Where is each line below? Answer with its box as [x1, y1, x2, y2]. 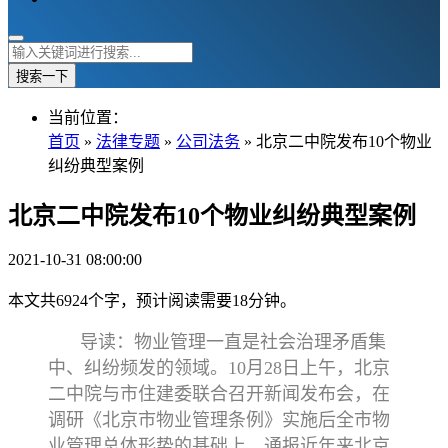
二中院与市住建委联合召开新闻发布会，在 [48, 383, 390, 404]
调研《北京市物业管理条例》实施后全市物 [48, 409, 390, 430]
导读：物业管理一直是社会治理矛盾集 [80, 331, 386, 352]
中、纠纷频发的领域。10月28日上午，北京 [48, 357, 390, 378]
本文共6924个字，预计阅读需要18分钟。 [8, 291, 296, 309]
